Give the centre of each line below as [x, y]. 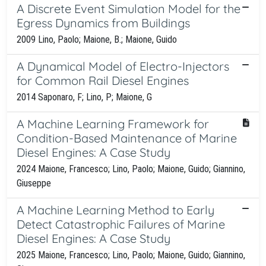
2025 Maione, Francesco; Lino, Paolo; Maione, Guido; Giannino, [131, 255]
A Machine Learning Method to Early [115, 210]
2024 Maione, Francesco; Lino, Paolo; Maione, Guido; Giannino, [131, 169]
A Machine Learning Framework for [113, 123]
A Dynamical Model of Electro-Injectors [123, 66]
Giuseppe [34, 183]
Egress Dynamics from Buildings [103, 23]
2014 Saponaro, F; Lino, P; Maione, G [84, 97]
